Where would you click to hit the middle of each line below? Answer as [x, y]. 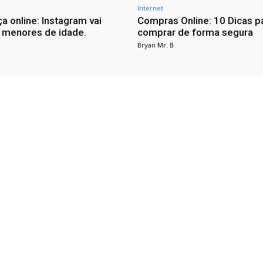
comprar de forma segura [195, 33]
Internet [150, 8]
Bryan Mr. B [156, 45]
